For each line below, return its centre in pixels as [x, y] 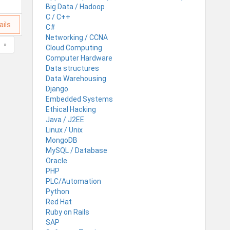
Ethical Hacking [71, 109]
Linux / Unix [64, 130]
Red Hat [59, 202]
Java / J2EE [65, 119]
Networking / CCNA [77, 37]
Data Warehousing [76, 78]
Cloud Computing [74, 47]
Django [57, 89]
